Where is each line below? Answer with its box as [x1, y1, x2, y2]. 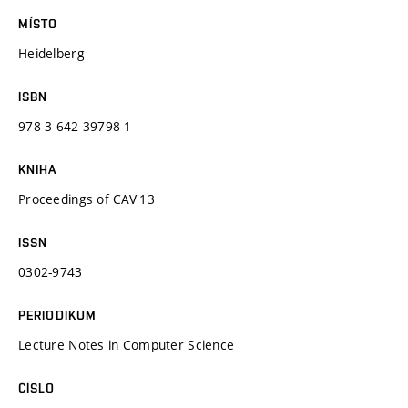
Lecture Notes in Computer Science [18, 335, 235, 353]
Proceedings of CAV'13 [18, 189, 155, 208]
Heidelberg [18, 44, 85, 62]
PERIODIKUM [18, 307, 97, 322]
